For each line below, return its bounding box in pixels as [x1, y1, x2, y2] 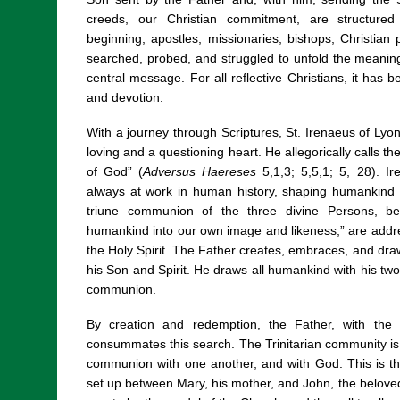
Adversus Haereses [143, 163, 257, 179]
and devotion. [87, 89, 163, 104]
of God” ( [87, 163, 144, 179]
